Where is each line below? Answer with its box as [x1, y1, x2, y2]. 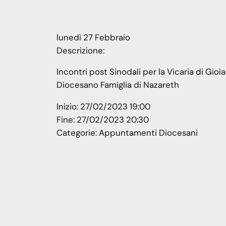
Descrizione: [56, 44, 104, 56]
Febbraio [95, 31, 130, 43]
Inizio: [56, 101, 80, 112]
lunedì [56, 31, 81, 43]
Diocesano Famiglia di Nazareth [56, 79, 179, 91]
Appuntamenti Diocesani [99, 127, 198, 139]
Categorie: [56, 127, 99, 139]
